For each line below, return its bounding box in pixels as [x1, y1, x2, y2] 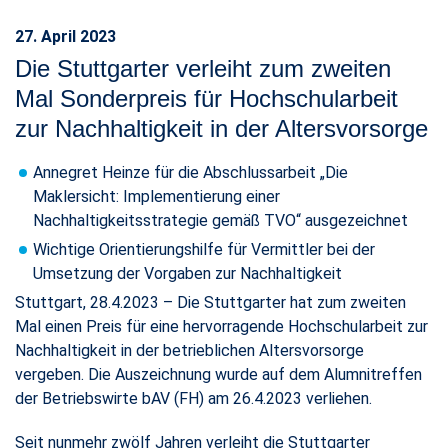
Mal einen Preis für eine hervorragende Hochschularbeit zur [15, 316, 428, 336]
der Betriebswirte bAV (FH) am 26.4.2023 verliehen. [15, 388, 372, 408]
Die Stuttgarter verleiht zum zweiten [15, 54, 391, 82]
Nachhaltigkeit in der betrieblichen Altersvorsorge [15, 340, 364, 360]
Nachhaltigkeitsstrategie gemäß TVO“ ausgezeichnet [33, 210, 408, 230]
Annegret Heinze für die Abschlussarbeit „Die [33, 162, 348, 182]
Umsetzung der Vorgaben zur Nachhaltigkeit [33, 263, 342, 283]
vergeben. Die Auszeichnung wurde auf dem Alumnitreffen [15, 364, 422, 384]
